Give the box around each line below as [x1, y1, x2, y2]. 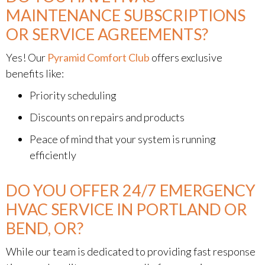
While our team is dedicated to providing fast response [6, 245, 256, 258]
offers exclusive [150, 51, 222, 64]
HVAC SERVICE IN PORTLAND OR [6, 199, 247, 219]
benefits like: [6, 67, 64, 80]
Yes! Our [6, 51, 47, 64]
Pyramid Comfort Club [47, 51, 150, 64]
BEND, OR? [6, 218, 83, 238]
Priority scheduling [30, 89, 117, 102]
